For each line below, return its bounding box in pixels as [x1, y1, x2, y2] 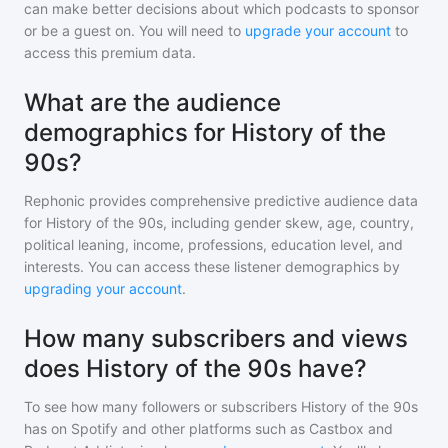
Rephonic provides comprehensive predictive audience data [24, 192, 418, 209]
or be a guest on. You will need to [24, 22, 245, 39]
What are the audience [24, 88, 281, 117]
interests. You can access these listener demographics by [24, 258, 400, 275]
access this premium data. [24, 44, 196, 61]
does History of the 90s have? [24, 354, 367, 383]
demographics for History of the [24, 118, 386, 147]
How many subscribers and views [24, 324, 408, 353]
